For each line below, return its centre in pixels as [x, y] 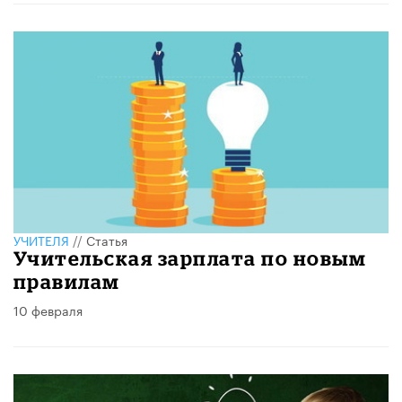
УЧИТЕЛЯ [41, 240]
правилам [67, 282]
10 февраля [48, 310]
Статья [107, 240]
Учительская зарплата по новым [190, 258]
